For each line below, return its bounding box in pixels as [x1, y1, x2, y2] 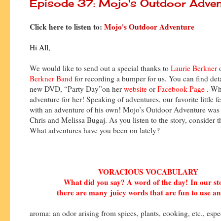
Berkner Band [30, 73, 73, 83]
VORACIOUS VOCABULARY [98, 166, 198, 177]
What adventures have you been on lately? [30, 125, 160, 135]
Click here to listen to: [30, 21, 104, 32]
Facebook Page [157, 83, 207, 94]
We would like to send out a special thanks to [30, 63, 171, 73]
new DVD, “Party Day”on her [30, 83, 124, 94]
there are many [57, 186, 110, 198]
